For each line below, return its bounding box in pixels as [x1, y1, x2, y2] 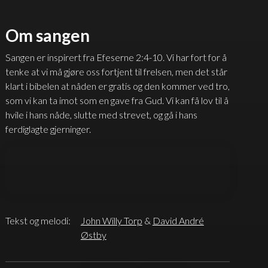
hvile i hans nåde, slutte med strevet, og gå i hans [5, 108, 197, 120]
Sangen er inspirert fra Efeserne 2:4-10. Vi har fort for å [5, 51, 227, 63]
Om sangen [5, 25, 90, 46]
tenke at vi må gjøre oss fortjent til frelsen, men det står [5, 65, 227, 77]
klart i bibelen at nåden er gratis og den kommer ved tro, [5, 80, 230, 92]
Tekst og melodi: [5, 214, 71, 226]
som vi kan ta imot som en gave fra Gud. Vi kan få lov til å [5, 94, 229, 106]
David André [152, 214, 204, 226]
